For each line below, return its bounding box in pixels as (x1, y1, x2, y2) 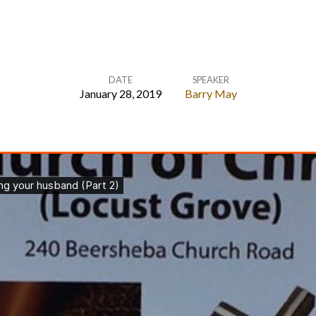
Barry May (184, 87, 237, 100)
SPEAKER (192, 74, 229, 85)
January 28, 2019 (79, 87, 162, 100)
